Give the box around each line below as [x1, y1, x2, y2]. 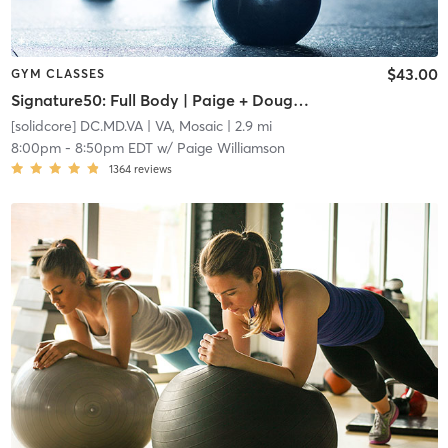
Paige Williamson [176, 138, 285, 157]
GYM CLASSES [10, 66, 105, 82]
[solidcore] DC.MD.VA [10, 116, 143, 135]
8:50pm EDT [74, 138, 153, 157]
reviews [133, 161, 172, 176]
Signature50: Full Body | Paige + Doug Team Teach [292, 89, 309, 110]
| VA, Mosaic [142, 116, 223, 135]
